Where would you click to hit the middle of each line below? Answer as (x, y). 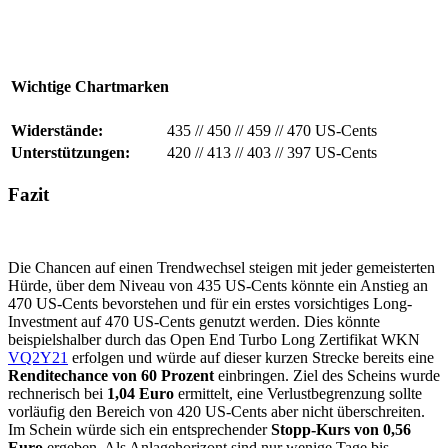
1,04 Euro (142, 393)
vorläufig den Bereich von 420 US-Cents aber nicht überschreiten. (216, 411)
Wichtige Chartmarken (90, 87)
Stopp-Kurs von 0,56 (341, 429)
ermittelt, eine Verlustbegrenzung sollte (300, 393)
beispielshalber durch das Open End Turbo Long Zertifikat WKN (214, 339)
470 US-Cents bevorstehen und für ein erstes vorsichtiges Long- (210, 303)
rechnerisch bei (57, 393)
